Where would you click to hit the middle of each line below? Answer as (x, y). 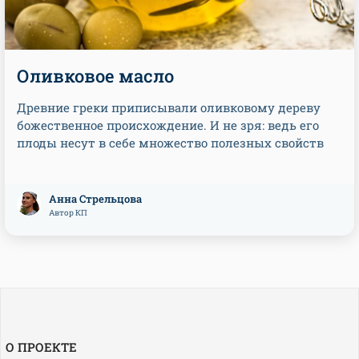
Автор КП (68, 213)
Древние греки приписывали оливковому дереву (169, 107)
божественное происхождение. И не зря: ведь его (168, 125)
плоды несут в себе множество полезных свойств (170, 143)
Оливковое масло (95, 76)
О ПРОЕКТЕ (41, 347)
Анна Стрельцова (95, 199)
